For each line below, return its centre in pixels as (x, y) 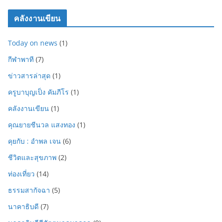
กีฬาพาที (21, 59)
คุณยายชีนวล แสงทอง (42, 125)
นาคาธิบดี (23, 206)
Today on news (33, 43)
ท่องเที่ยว (21, 174)
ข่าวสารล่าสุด (29, 76)
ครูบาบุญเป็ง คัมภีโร (38, 92)
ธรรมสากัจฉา (29, 190)
